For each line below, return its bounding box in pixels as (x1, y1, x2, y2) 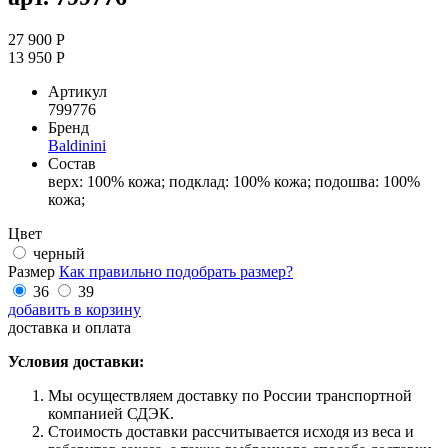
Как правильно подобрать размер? (59, 262, 293, 280)
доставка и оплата (8, 318, 131, 336)
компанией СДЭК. (48, 404, 174, 422)
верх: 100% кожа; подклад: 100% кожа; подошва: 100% (48, 172, 420, 190)
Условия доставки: (8, 352, 144, 370)
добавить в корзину (8, 300, 141, 318)
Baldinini (48, 136, 106, 154)
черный (33, 244, 85, 262)
